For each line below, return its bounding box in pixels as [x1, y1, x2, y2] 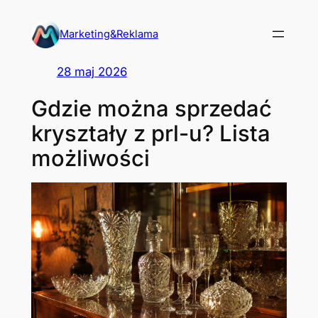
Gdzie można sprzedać [31, 94, 272, 121]
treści [5, 44, 36, 58]
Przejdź [5, 7, 47, 21]
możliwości [31, 144, 150, 171]
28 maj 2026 [56, 65, 127, 79]
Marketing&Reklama [59, 28, 158, 40]
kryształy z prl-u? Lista [31, 119, 270, 146]
